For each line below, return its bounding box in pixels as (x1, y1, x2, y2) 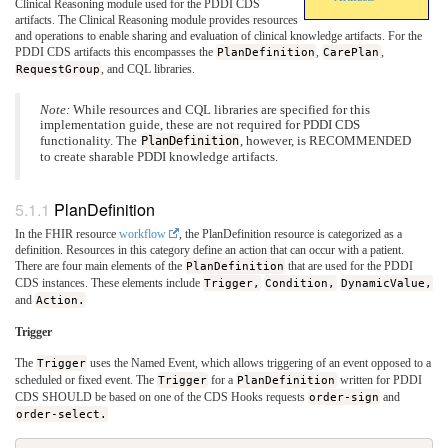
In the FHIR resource (15, 227, 119, 242)
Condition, (265, 276, 336, 291)
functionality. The (40, 133, 140, 148)
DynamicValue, (340, 276, 432, 291)
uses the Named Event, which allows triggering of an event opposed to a (87, 356, 432, 371)
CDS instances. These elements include (15, 276, 203, 291)
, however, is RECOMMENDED (240, 133, 412, 148)
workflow (119, 227, 166, 242)
